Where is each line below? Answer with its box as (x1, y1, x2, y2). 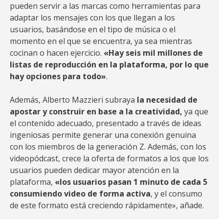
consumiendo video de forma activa (10, 188, 151, 199)
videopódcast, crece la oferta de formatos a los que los (10, 153, 209, 164)
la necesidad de (135, 94, 197, 105)
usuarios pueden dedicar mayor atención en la (10, 165, 179, 175)
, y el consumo (151, 188, 202, 199)
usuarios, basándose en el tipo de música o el (10, 24, 175, 35)
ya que (182, 106, 208, 117)
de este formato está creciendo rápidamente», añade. (10, 200, 204, 211)
